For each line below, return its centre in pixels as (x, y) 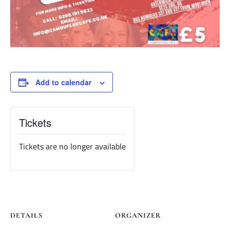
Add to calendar (63, 82)
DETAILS (26, 216)
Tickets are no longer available (72, 147)
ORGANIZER (138, 216)
